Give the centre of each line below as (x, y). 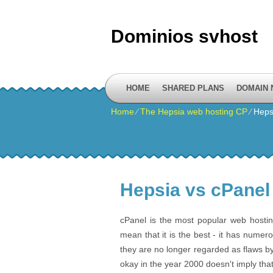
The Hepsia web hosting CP (194, 112)
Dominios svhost (184, 36)
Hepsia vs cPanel (195, 190)
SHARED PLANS (193, 88)
